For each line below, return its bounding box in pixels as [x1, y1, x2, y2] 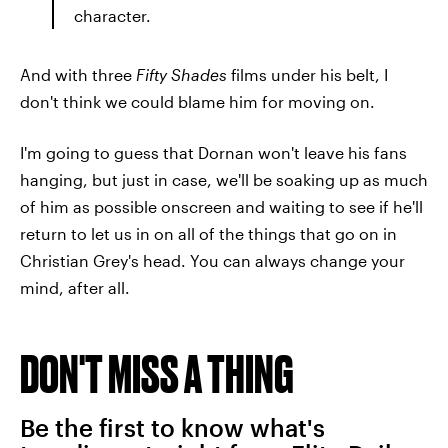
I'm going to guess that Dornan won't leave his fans [20, 142, 407, 162]
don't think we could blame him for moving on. [20, 91, 375, 111]
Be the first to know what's [20, 412, 325, 442]
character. [74, 5, 151, 25]
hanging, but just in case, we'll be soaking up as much [20, 169, 428, 189]
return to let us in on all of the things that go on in [20, 223, 397, 243]
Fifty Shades [136, 64, 227, 84]
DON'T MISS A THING [20, 343, 294, 403]
